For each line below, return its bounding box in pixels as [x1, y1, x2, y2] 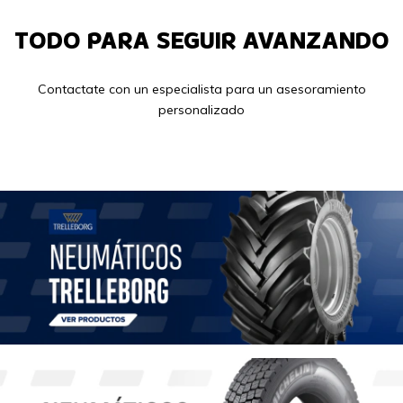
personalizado [158, 102, 245, 119]
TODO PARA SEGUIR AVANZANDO [13, 22, 390, 59]
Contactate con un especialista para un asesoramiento [37, 81, 366, 98]
